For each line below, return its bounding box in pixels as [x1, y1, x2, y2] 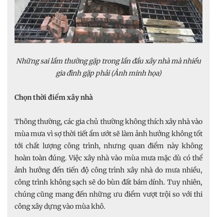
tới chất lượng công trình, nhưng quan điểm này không [15, 141, 202, 150]
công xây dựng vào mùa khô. [15, 201, 106, 211]
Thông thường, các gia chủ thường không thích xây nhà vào [15, 117, 202, 126]
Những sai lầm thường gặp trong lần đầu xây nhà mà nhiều [16, 56, 201, 65]
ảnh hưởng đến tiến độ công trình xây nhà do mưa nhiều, [15, 165, 202, 174]
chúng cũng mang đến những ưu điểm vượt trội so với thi [15, 189, 202, 199]
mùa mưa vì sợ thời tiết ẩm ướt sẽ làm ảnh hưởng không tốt [15, 129, 202, 138]
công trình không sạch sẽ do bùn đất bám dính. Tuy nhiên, [15, 177, 202, 186]
